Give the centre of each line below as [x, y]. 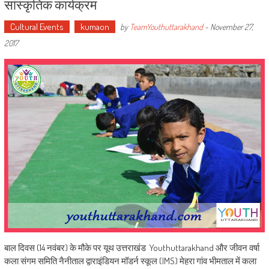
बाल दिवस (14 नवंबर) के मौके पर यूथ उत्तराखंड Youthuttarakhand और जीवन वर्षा [131, 248]
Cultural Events [37, 26]
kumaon [95, 26]
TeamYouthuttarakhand [166, 26]
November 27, [231, 26]
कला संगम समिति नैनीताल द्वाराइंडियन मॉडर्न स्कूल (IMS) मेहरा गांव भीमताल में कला [130, 261]
